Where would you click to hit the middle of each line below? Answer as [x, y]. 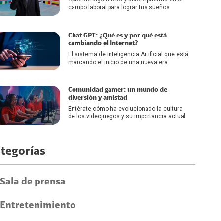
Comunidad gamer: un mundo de [118, 90]
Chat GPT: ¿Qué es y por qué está [117, 35]
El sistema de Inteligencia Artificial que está [128, 54]
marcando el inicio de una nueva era [118, 62]
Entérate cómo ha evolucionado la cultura [125, 109]
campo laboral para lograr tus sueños [119, 7]
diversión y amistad [98, 98]
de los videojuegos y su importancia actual [127, 117]
